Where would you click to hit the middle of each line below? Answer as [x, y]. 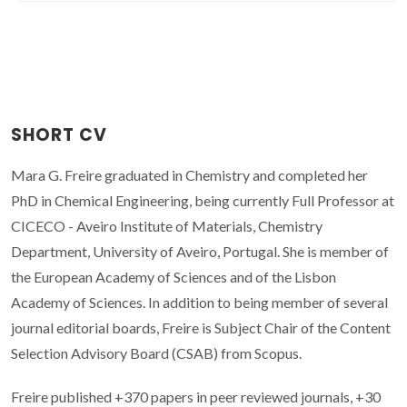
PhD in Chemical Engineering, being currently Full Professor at [203, 200]
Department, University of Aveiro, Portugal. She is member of [200, 251]
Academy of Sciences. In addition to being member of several [199, 302]
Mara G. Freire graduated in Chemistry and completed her [189, 174]
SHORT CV [59, 134]
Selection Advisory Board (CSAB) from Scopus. [156, 352]
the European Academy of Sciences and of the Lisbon [174, 276]
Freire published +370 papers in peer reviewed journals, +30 [196, 396]
